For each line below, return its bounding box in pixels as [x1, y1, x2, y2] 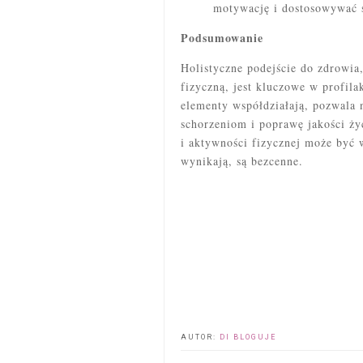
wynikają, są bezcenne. [181, 153, 303, 169]
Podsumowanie [181, 29, 263, 47]
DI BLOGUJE [220, 333, 276, 342]
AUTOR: [181, 333, 220, 342]
